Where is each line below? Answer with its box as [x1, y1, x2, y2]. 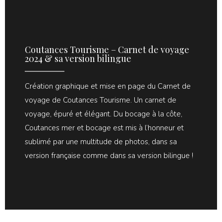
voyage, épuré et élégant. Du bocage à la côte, [25, 109, 182, 119]
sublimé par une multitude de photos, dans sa [25, 136, 177, 147]
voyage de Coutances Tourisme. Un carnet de [25, 95, 176, 105]
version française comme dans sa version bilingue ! [25, 150, 193, 161]
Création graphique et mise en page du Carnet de [25, 81, 191, 91]
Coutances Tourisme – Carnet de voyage [25, 43, 189, 55]
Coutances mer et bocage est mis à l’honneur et [25, 122, 184, 133]
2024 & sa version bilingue [25, 52, 131, 64]
